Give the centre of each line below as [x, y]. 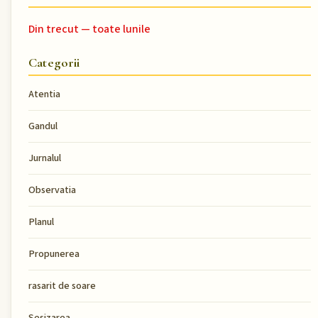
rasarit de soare [62, 286]
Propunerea [54, 254]
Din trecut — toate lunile [89, 29]
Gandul [43, 126]
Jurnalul [45, 158]
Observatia [52, 190]
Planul [41, 222]
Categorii [54, 62]
